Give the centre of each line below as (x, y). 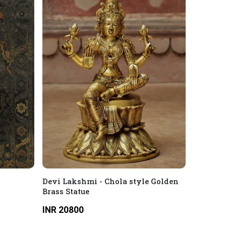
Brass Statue (66, 191)
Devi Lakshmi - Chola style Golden (110, 181)
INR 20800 (63, 210)
